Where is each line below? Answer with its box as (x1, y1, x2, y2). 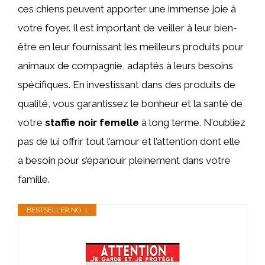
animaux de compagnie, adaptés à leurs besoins (18, 60, 233, 72)
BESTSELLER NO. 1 (27, 205, 88, 214)
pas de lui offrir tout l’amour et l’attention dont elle (18, 135, 240, 147)
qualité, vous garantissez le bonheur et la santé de (18, 98, 243, 109)
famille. (18, 173, 50, 185)
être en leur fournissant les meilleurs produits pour (18, 41, 244, 53)
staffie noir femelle (45, 117, 139, 128)
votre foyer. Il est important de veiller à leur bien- (18, 22, 237, 34)
